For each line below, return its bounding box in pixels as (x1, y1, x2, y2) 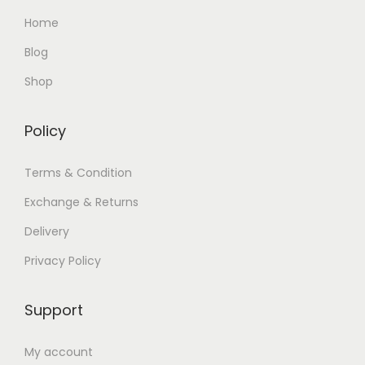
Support (24, 300, 83, 321)
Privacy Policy (24, 253, 101, 270)
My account (24, 344, 93, 361)
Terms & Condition (24, 165, 132, 182)
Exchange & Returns (24, 194, 139, 211)
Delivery (24, 223, 69, 240)
